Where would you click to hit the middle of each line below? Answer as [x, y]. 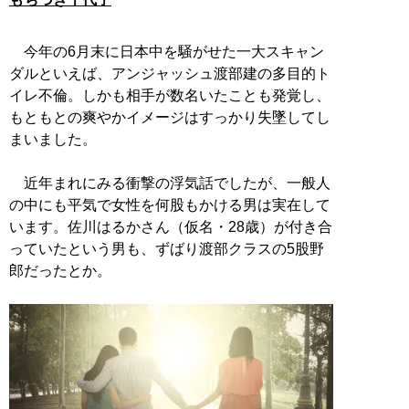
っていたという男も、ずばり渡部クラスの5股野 [167, 248]
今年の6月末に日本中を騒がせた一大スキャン [167, 51]
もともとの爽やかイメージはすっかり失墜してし [170, 117]
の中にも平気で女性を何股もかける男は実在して [170, 204]
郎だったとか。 [60, 270]
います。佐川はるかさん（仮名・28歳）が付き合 [171, 226]
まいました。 [53, 139]
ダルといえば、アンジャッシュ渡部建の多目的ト [170, 73]
